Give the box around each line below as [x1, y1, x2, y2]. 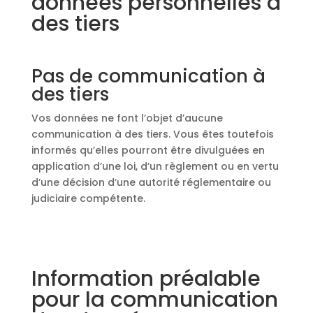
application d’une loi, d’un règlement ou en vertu [31, 159, 279, 173]
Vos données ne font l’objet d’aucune [31, 111, 223, 125]
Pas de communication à [31, 64, 265, 89]
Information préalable [31, 264, 261, 293]
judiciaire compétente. [31, 191, 145, 205]
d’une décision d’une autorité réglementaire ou [31, 175, 271, 189]
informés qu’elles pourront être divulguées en [31, 143, 265, 157]
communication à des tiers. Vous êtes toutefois [31, 127, 274, 141]
